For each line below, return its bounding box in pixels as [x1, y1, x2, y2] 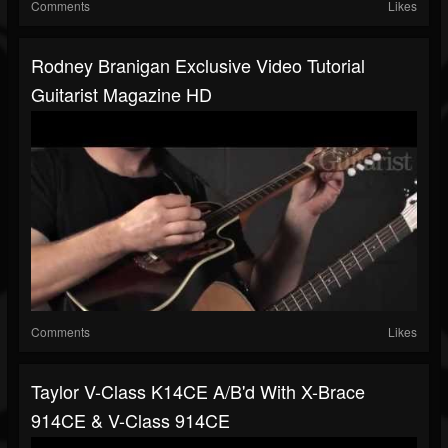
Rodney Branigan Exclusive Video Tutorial [31, 52, 365, 79]
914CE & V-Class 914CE [31, 407, 230, 434]
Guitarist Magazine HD [31, 81, 212, 108]
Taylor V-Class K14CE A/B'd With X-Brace [31, 378, 365, 405]
